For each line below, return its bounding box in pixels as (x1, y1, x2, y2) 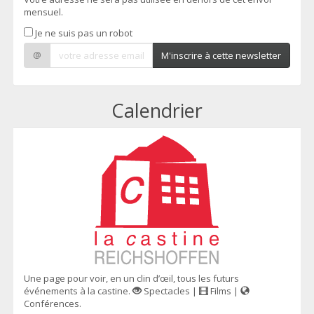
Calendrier (111, 97, 203, 123)
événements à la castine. (24, 284, 132, 297)
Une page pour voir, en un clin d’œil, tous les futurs (24, 271, 239, 285)
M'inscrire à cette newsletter (161, 49, 281, 62)
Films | (208, 284, 240, 297)
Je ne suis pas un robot (33, 27, 132, 39)
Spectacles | (142, 284, 199, 297)
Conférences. (24, 296, 81, 310)
